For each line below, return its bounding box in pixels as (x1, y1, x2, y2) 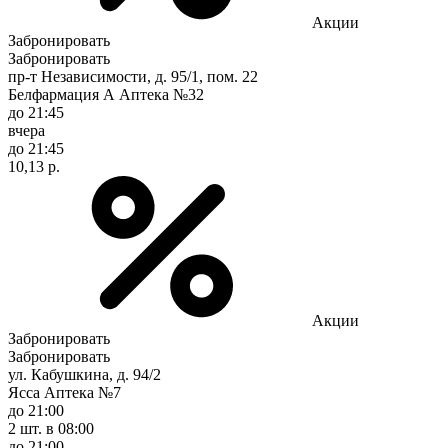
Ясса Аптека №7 (8, 383, 121, 401)
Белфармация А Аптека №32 (8, 85, 204, 103)
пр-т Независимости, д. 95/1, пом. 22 (8, 67, 258, 85)
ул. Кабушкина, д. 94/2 (8, 365, 161, 383)
